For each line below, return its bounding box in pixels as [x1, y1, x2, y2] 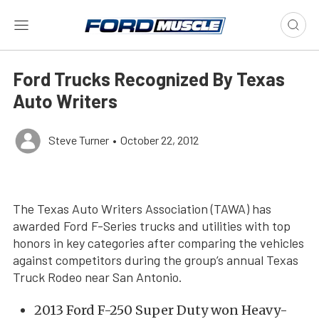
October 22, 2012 [120, 133, 199, 147]
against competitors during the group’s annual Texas [13, 252, 298, 268]
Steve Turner [48, 133, 109, 147]
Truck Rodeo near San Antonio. [13, 269, 182, 285]
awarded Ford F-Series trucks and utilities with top [13, 218, 291, 234]
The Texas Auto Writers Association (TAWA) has [13, 201, 271, 216]
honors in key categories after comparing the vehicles [13, 235, 304, 251]
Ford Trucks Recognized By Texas [13, 68, 285, 90]
